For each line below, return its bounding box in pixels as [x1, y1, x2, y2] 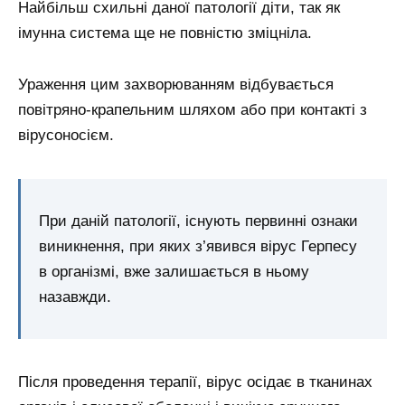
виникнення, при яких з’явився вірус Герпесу [39, 237, 357, 255]
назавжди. [39, 287, 111, 306]
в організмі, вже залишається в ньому [39, 262, 309, 280]
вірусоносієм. [18, 126, 114, 144]
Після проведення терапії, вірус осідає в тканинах [18, 373, 372, 391]
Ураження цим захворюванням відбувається [18, 75, 334, 93]
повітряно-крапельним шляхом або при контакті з [18, 100, 367, 118]
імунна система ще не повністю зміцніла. [18, 24, 312, 42]
